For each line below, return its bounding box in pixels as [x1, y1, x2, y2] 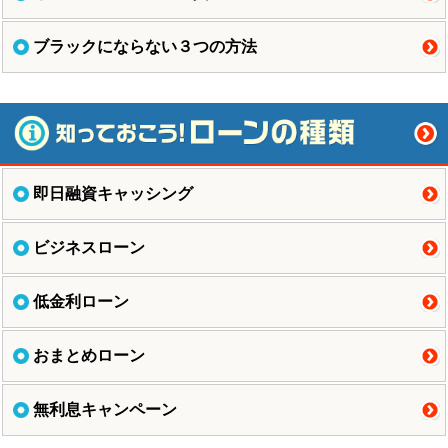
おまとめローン [33, 346, 145, 364]
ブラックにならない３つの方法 [33, 38, 257, 56]
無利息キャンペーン [33, 400, 177, 418]
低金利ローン [33, 292, 129, 310]
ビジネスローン [33, 238, 145, 256]
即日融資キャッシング [33, 184, 193, 202]
